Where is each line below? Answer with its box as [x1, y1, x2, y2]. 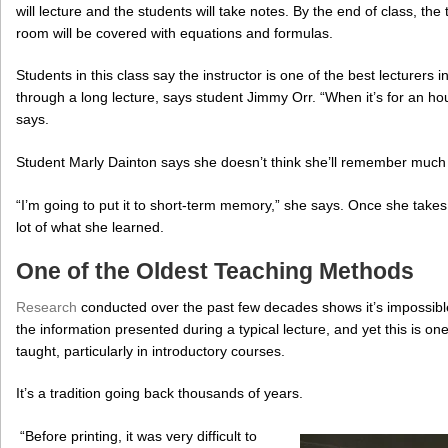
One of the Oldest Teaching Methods [16, 258, 414, 285]
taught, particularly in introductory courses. [16, 342, 285, 359]
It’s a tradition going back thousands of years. [16, 385, 303, 402]
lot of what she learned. [16, 219, 164, 236]
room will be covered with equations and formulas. [16, 24, 333, 41]
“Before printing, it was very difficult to [16, 428, 257, 445]
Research [16, 298, 77, 315]
